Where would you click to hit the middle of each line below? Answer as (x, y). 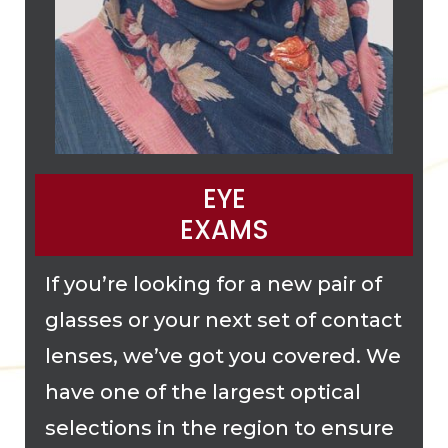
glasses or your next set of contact (223, 319)
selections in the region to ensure (219, 427)
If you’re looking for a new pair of (213, 283)
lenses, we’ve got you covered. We (223, 355)
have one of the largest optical (203, 391)
